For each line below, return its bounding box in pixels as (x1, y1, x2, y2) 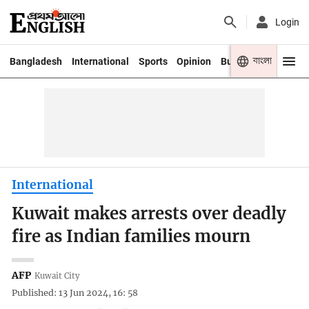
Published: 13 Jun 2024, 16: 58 (12, 288, 139, 299)
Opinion (177, 55, 212, 67)
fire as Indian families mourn (12, 226, 251, 248)
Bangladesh (9, 55, 62, 67)
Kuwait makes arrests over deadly (12, 203, 287, 225)
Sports (138, 55, 168, 67)
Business (221, 55, 261, 67)
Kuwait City (34, 270, 80, 281)
